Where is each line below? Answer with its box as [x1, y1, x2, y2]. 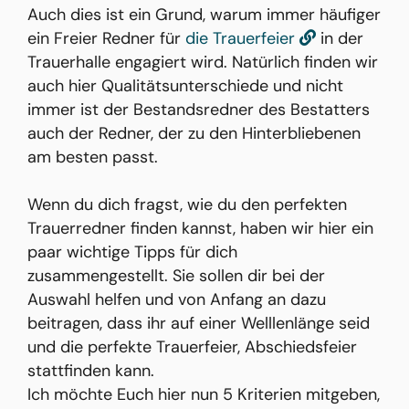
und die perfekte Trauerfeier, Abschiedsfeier [27, 336, 357, 358]
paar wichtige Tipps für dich [27, 241, 237, 263]
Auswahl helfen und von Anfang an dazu [27, 288, 326, 310]
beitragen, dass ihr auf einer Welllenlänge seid [27, 312, 370, 334]
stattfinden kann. [27, 360, 154, 382]
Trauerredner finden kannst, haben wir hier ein [27, 217, 373, 239]
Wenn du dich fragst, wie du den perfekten [27, 194, 347, 215]
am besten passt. [27, 146, 158, 168]
